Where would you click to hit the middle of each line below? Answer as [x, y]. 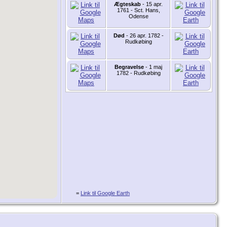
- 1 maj [153, 67]
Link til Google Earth [105, 193]
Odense [138, 16]
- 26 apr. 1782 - [144, 36]
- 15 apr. [152, 4]
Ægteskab [127, 4]
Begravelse [129, 67]
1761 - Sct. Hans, [138, 10]
